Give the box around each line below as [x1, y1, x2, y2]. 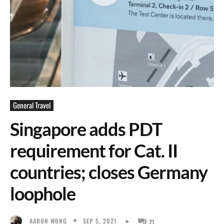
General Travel [13, 99, 50, 110]
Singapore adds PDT [10, 118, 162, 140]
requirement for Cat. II [10, 139, 177, 161]
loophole [10, 182, 75, 204]
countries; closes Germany [10, 161, 207, 183]
